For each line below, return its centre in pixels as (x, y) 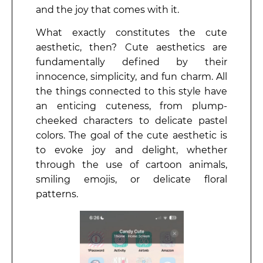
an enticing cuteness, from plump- (131, 106)
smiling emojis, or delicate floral (131, 179)
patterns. (58, 194)
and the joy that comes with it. (107, 9)
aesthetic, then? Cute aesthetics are (131, 47)
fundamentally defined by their (131, 62)
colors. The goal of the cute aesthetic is (131, 135)
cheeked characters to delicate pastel (131, 120)
